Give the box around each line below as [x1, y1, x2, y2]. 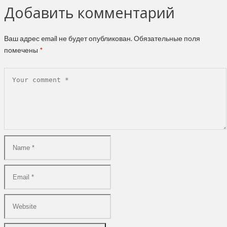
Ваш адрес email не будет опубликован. [4, 34, 132, 43]
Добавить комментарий [4, 3, 175, 22]
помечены [4, 46, 40, 54]
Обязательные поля [134, 34, 200, 43]
